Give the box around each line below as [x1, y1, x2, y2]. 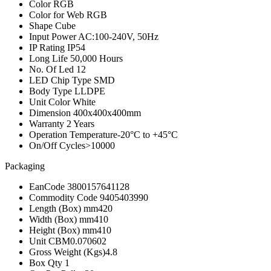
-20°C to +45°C [117, 129, 178, 140]
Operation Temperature [29, 129, 117, 140]
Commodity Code [29, 192, 100, 203]
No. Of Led [29, 64, 76, 74]
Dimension [29, 107, 73, 118]
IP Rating [29, 42, 67, 53]
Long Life [29, 53, 70, 64]
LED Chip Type [29, 74, 94, 85]
